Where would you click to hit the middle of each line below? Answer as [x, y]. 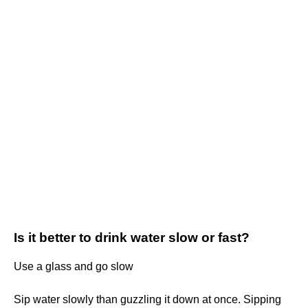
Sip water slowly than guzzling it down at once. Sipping [147, 300]
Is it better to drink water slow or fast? [132, 238]
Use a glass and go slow [74, 267]
